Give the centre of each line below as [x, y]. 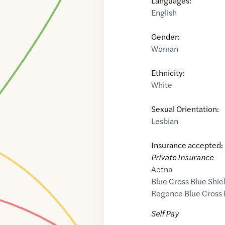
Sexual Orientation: [185, 109]
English [164, 13]
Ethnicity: [168, 73]
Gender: [166, 37]
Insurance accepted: [187, 145]
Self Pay [165, 213]
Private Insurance [183, 157]
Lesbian [165, 121]
